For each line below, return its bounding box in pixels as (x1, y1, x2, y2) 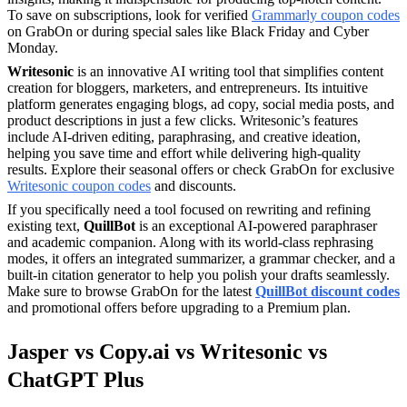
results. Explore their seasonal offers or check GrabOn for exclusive (7, 161, 394, 177)
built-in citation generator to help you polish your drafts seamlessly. (7, 266, 390, 283)
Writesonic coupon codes (7, 177, 151, 194)
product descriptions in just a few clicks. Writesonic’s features (7, 112, 358, 128)
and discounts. (151, 177, 236, 194)
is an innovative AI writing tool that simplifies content (74, 63, 383, 79)
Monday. (7, 39, 58, 55)
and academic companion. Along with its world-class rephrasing (7, 233, 373, 250)
